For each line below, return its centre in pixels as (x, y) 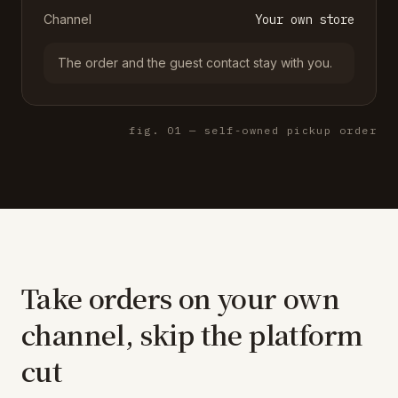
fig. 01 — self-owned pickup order (253, 130)
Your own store (305, 20)
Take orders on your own (181, 298)
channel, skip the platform (192, 334)
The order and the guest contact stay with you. (195, 63)
